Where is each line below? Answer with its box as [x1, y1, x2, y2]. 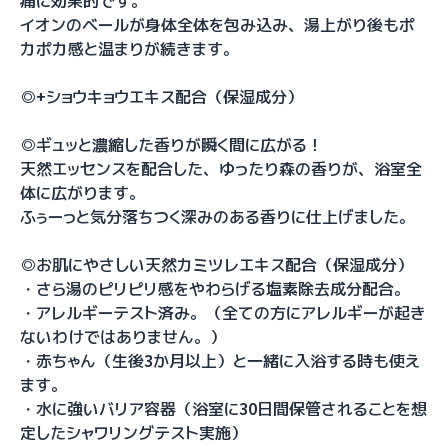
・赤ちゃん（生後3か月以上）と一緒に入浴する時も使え [20, 350, 421, 372]
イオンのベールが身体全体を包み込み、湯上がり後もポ [20, 14, 415, 36]
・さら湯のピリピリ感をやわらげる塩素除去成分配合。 [20, 278, 410, 300]
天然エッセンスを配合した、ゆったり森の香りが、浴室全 [20, 158, 422, 180]
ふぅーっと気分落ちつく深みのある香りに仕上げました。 [20, 206, 415, 228]
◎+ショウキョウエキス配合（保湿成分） [20, 86, 303, 108]
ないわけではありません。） [20, 326, 226, 348]
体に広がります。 [20, 182, 145, 204]
